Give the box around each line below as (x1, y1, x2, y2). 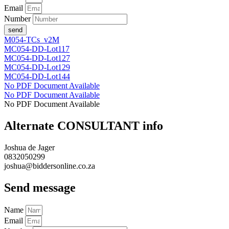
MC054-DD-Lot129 (4, 63, 70, 72)
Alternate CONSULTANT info (4, 119, 163, 133)
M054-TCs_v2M (4, 35, 59, 44)
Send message (4, 180, 76, 194)
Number (4, 14, 33, 24)
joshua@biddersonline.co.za (4, 161, 95, 170)
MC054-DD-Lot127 (4, 54, 70, 63)
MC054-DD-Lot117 (4, 44, 70, 54)
